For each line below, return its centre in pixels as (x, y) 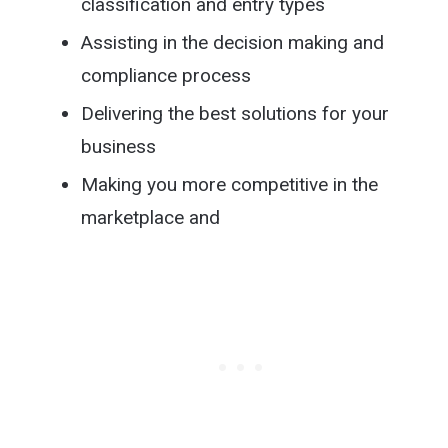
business (118, 146)
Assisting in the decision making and (232, 42)
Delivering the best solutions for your (234, 113)
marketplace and (150, 217)
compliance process (165, 75)
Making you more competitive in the (229, 184)
